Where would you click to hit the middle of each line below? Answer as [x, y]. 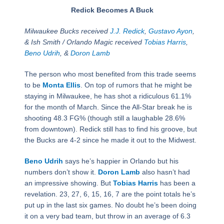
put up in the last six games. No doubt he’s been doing [110, 205]
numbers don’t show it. [61, 172]
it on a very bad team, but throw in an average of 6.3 [107, 216]
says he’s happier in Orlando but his [120, 161]
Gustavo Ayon [170, 31]
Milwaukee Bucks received [67, 31]
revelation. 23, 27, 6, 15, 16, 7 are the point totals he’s [110, 194]
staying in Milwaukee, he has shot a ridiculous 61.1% [107, 96]
